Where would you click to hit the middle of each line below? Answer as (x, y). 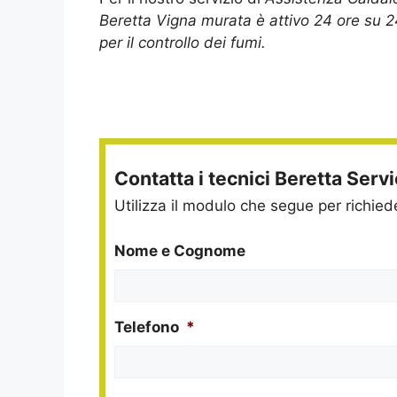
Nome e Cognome (180, 250)
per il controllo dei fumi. (183, 43)
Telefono (147, 327)
